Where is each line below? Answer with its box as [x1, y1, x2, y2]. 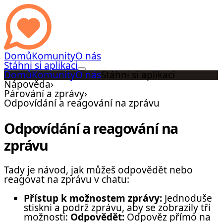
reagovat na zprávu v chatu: [4, 172, 129, 186]
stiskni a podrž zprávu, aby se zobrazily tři [24, 201, 211, 214]
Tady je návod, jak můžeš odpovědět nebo [4, 163, 193, 176]
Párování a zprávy [4, 87, 84, 100]
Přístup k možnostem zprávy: [24, 191, 162, 205]
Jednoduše [162, 191, 212, 205]
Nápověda [4, 78, 51, 91]
